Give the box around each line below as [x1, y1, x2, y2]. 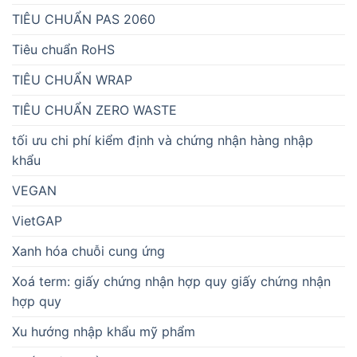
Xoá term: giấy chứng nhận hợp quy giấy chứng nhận [12, 273, 331, 290]
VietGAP [12, 213, 62, 229]
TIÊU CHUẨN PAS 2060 [12, 11, 155, 28]
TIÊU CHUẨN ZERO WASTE [12, 102, 177, 119]
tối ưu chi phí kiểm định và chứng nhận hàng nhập [12, 132, 313, 149]
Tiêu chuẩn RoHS [12, 41, 115, 58]
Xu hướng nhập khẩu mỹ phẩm [12, 324, 195, 340]
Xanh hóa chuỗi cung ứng [12, 243, 165, 260]
